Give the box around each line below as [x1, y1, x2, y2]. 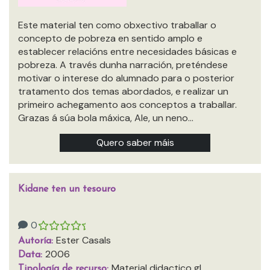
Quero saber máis [96, 136, 174, 149]
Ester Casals [56, 234, 111, 246]
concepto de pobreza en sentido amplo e [18, 32, 202, 45]
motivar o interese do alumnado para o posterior [18, 72, 234, 84]
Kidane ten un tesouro [18, 184, 116, 194]
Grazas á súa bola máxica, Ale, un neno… [18, 111, 193, 124]
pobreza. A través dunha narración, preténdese [18, 58, 228, 71]
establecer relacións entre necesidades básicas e [18, 45, 237, 58]
